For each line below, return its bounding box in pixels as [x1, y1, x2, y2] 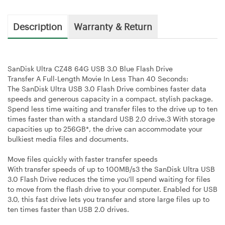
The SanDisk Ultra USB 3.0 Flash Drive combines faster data [8, 84, 206, 93]
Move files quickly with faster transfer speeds [8, 154, 158, 163]
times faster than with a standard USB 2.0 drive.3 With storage [8, 114, 215, 123]
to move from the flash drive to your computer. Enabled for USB [8, 184, 217, 193]
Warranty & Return [74, 20, 152, 32]
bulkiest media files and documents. [8, 134, 129, 143]
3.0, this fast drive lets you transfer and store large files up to [8, 194, 209, 203]
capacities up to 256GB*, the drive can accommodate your [8, 124, 202, 133]
